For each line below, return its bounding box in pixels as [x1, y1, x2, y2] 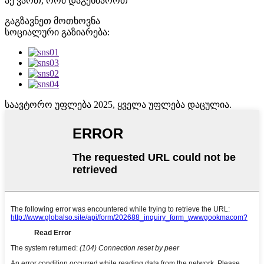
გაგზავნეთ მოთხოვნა [5, 16, 100, 27]
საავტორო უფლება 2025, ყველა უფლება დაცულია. [5, 100, 232, 110]
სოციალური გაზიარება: [5, 27, 110, 38]
